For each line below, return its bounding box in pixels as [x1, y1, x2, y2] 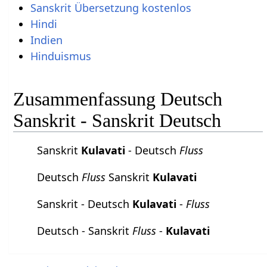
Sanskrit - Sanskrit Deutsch [13, 110, 222, 132]
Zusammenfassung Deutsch [13, 88, 223, 110]
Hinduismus [30, 48, 91, 63]
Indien [30, 32, 63, 47]
